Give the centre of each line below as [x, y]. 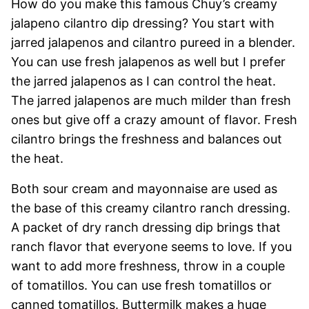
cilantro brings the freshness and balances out [147, 139]
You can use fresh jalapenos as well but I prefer [148, 62]
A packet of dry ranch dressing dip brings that [146, 228]
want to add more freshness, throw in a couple [148, 266]
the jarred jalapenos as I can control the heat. [143, 81]
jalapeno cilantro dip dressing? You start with [143, 23]
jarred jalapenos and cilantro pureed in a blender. [153, 43]
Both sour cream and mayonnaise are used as [144, 189]
